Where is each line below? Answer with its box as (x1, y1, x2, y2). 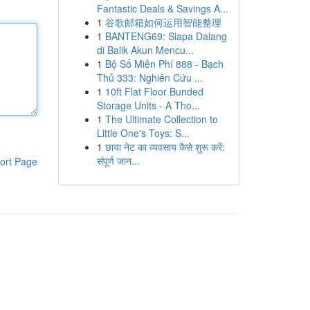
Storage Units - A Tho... (96, 98, 200, 112)
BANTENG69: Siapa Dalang (104, 29, 227, 43)
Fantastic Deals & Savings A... (96, 1, 228, 15)
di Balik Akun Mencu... (96, 43, 194, 57)
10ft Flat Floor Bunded (104, 84, 203, 98)
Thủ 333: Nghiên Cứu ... (96, 71, 203, 84)
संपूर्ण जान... (96, 154, 140, 167)
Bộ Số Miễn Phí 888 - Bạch (104, 57, 224, 71)
